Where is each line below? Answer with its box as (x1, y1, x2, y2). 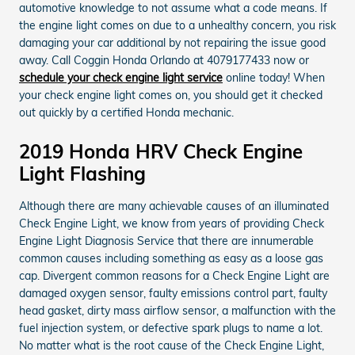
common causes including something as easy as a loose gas (19, 250, 323, 265)
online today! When (223, 70, 325, 85)
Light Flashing (19, 161, 146, 185)
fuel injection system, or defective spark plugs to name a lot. (19, 320, 323, 335)
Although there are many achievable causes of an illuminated (19, 198, 329, 213)
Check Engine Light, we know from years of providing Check (19, 216, 324, 231)
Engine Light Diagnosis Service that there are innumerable (19, 233, 314, 248)
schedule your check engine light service (19, 70, 223, 85)
